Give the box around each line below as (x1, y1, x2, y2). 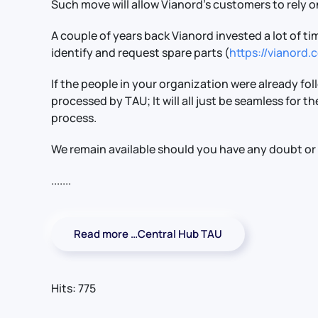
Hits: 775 (51, 280, 96, 297)
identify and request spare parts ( (51, 45, 229, 61)
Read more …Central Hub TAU (74, 226, 222, 242)
